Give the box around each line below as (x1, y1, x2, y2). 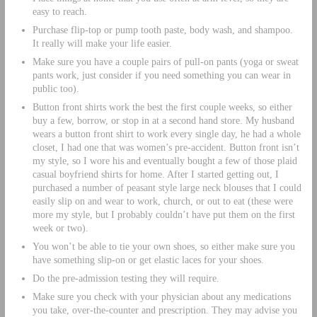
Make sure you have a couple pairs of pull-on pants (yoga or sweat (32, 55, 299, 67)
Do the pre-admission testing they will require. (32, 272, 219, 284)
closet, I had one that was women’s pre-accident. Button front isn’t (32, 141, 299, 153)
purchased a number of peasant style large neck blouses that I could (32, 181, 301, 193)
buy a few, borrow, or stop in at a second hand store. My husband (32, 114, 294, 126)
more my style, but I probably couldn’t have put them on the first (32, 208, 295, 220)
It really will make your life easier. (32, 37, 172, 49)
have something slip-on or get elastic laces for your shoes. (32, 253, 264, 265)
